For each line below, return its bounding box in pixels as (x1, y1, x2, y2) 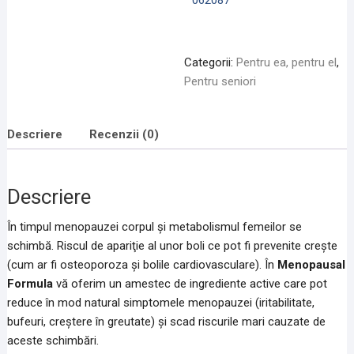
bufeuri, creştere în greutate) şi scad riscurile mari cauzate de (6, 314, 326, 330)
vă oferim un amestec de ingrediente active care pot (52, 277, 327, 292)
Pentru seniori (183, 74, 256, 88)
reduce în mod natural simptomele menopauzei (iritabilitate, (6, 296, 314, 311)
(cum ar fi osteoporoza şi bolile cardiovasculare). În (6, 258, 277, 273)
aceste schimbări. (6, 333, 99, 348)
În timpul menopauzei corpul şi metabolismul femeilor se (6, 220, 302, 235)
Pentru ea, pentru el (235, 55, 337, 70)
